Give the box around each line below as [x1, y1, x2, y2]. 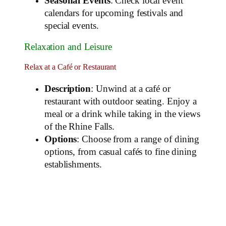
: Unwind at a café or [90, 83, 171, 94]
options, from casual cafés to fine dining [44, 146, 197, 157]
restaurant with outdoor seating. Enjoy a [44, 96, 197, 106]
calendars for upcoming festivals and [44, 8, 184, 19]
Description [44, 83, 91, 94]
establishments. [44, 159, 102, 169]
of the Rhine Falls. [44, 121, 115, 132]
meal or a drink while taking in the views [44, 108, 200, 119]
